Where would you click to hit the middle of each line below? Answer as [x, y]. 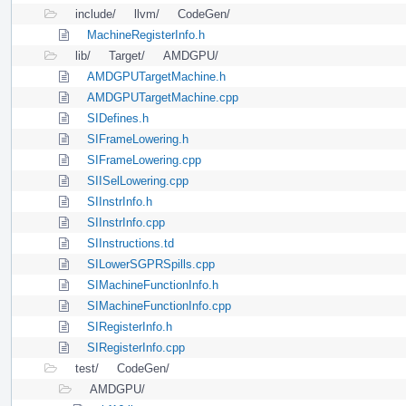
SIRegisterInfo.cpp [136, 347]
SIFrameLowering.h [138, 139]
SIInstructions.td [130, 243]
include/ [96, 14]
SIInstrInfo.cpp [126, 222]
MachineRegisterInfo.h [146, 34]
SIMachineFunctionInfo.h [153, 285]
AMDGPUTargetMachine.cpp [163, 97]
